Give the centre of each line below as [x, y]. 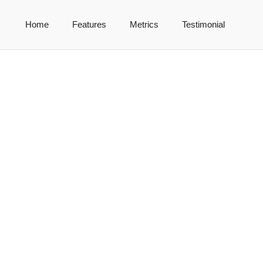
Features [89, 24]
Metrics [144, 24]
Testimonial [203, 24]
